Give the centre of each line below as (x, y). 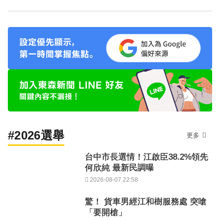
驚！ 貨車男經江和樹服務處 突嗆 (146, 202)
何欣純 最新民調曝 (120, 168)
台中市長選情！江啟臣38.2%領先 (147, 157)
